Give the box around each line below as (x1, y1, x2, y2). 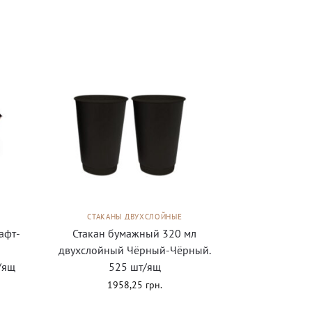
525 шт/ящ (108, 259, 161, 274)
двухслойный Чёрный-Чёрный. (58, 242, 211, 257)
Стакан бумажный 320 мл (72, 226, 197, 240)
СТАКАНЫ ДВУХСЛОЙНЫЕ (87, 211, 182, 221)
